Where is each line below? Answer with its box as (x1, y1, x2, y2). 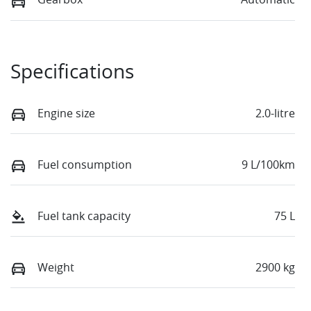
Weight (37, 260, 74, 276)
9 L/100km (242, 156, 295, 172)
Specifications (10, 58, 134, 84)
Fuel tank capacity (37, 208, 131, 224)
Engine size (37, 105, 95, 121)
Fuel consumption (37, 156, 132, 172)
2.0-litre (255, 105, 295, 121)
